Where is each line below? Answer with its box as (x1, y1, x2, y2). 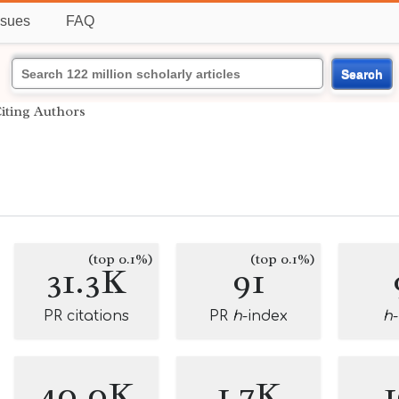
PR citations (44, 308, 129, 324)
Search (340, 66, 383, 81)
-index (242, 308, 288, 324)
